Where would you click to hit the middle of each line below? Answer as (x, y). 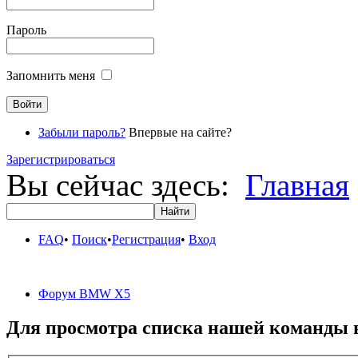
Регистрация (146, 239)
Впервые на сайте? (179, 132)
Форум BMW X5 (84, 294)
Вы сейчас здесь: (126, 185)
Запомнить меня (51, 76)
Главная (297, 185)
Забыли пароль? (82, 132)
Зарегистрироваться (61, 159)
